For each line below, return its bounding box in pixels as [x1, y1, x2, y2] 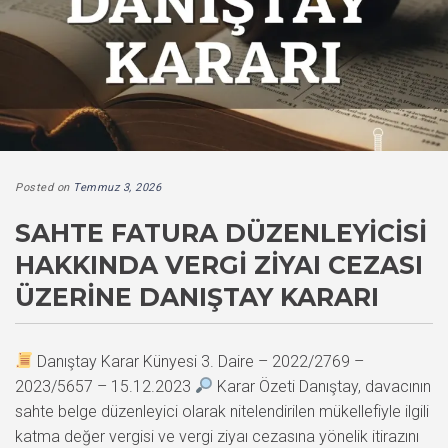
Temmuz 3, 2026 [73, 180, 161, 194]
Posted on [15, 180, 73, 194]
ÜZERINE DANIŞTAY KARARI [15, 281, 379, 312]
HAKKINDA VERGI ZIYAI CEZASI [15, 249, 423, 280]
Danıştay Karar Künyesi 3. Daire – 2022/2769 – [33, 351, 365, 371]
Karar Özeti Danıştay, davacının [213, 376, 432, 396]
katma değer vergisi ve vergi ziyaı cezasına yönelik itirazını [15, 426, 419, 446]
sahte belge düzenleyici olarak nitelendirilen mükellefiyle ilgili [15, 401, 429, 421]
